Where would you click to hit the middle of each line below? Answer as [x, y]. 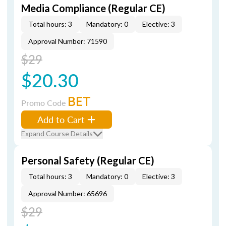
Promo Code [44, 103]
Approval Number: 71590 [68, 41]
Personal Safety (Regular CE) [88, 160]
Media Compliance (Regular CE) [93, 8]
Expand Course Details [57, 133]
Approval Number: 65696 [68, 193]
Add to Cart [61, 119]
